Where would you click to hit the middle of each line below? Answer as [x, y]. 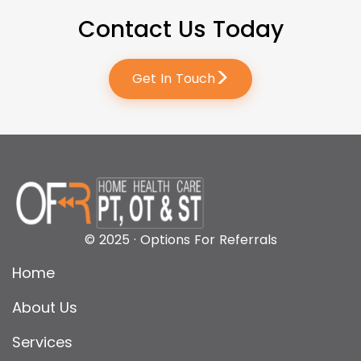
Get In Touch [173, 78]
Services [42, 342]
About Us [45, 307]
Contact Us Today [180, 29]
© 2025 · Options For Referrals [180, 239]
